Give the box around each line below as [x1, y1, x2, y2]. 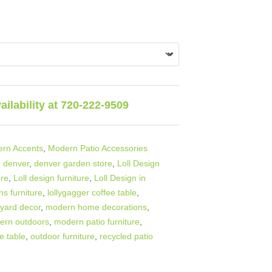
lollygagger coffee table [47, 187, 137, 197]
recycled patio [100, 231, 154, 241]
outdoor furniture [30, 231, 95, 241]
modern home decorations [46, 202, 148, 212]
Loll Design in [94, 172, 146, 183]
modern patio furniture [54, 216, 140, 226]
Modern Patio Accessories [48, 143, 148, 153]
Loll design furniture [13, 172, 90, 183]
